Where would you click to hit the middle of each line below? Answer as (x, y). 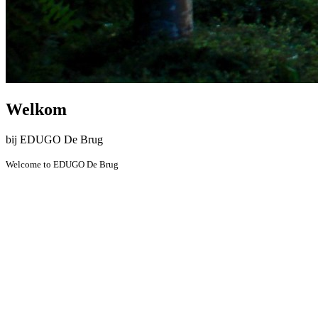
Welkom (36, 109)
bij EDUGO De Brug (54, 139)
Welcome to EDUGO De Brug (62, 164)
